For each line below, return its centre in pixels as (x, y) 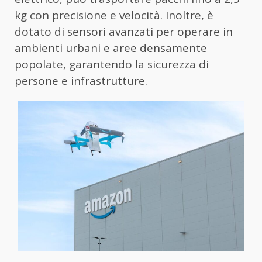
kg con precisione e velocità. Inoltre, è (114, 15)
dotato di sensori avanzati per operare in (124, 32)
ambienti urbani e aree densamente (111, 48)
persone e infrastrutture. (81, 81)
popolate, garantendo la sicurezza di (112, 65)
